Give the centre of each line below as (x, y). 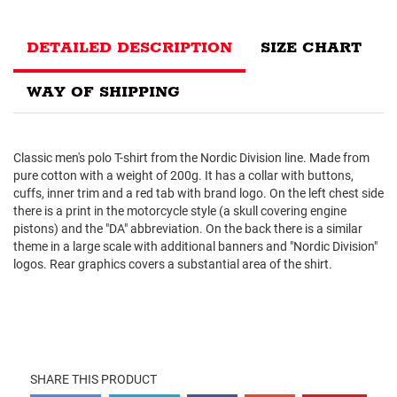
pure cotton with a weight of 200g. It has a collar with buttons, (183, 176)
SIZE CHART (311, 48)
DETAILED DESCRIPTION (129, 48)
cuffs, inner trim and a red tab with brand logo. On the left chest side (198, 194)
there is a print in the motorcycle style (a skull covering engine (180, 211)
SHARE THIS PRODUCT (94, 380)
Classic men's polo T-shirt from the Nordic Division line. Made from (191, 158)
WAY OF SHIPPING (103, 93)
